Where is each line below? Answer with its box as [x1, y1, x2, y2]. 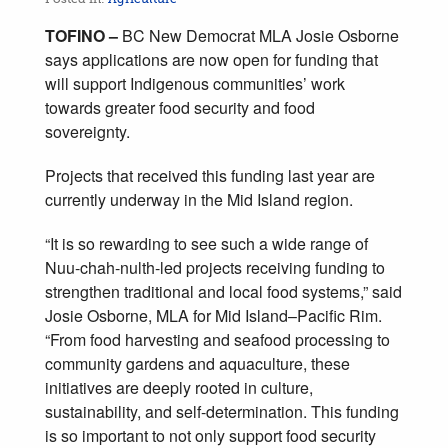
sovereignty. [45, 119, 130, 143]
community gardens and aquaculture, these [45, 351, 350, 375]
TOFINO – [45, 23, 122, 47]
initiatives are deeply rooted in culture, [45, 375, 313, 399]
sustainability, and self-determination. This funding [45, 399, 399, 423]
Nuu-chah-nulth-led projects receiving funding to [45, 255, 385, 279]
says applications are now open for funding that [45, 47, 378, 71]
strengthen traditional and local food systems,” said [45, 279, 402, 303]
